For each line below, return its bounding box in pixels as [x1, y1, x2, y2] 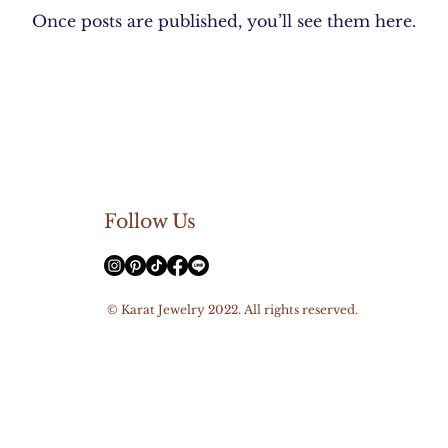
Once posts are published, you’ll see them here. [32, 11, 416, 31]
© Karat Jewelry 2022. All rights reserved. [104, 302, 358, 317]
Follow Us [104, 210, 196, 233]
